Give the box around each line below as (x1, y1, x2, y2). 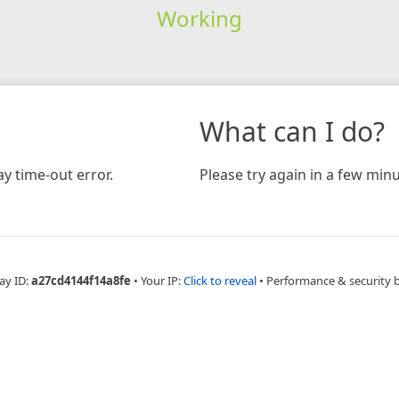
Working (156, 3, 242, 33)
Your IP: (141, 272, 183, 289)
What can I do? (199, 112, 385, 150)
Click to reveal (183, 272, 256, 289)
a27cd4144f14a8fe (31, 272, 131, 289)
